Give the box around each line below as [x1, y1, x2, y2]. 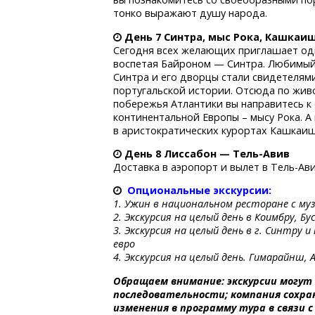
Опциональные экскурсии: [127, 184, 272, 198]
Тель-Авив [233, 146, 290, 160]
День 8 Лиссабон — [124, 146, 233, 160]
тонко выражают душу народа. [113, 6, 268, 20]
